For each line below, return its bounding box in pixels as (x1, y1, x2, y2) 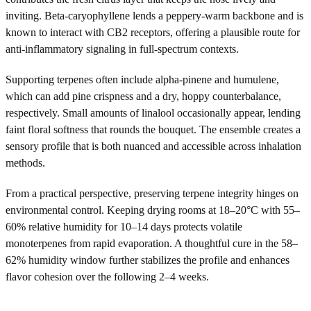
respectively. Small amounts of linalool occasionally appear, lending (6, 106, 301, 119)
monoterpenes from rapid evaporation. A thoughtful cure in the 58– (6, 237, 298, 249)
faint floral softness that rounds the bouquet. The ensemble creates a (6, 123, 301, 135)
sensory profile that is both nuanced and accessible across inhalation (6, 140, 301, 152)
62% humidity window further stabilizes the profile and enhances (6, 253, 289, 266)
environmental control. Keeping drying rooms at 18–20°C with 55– (6, 203, 300, 216)
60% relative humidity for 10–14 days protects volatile (6, 220, 242, 233)
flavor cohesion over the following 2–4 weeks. (6, 270, 209, 283)
